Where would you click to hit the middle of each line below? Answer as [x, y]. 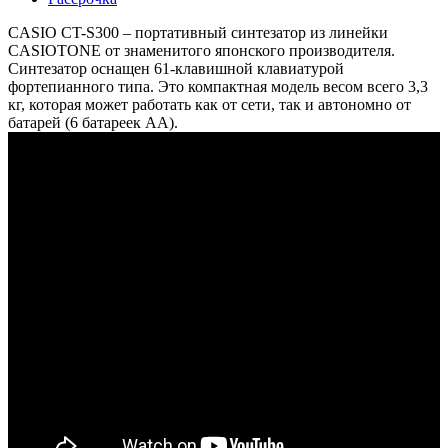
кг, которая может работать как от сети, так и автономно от [209, 104]
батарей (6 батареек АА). [93, 122]
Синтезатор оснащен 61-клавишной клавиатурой [176, 68]
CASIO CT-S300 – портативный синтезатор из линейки [198, 32]
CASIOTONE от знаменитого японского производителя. [201, 50]
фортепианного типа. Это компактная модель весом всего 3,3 [218, 86]
